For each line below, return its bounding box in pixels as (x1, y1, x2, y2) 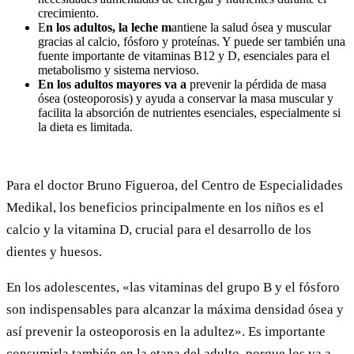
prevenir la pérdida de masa (190, 77, 326, 91)
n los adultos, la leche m (46, 20, 171, 34)
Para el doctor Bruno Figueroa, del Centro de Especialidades (6, 177, 343, 193)
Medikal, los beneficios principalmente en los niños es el (6, 199, 324, 215)
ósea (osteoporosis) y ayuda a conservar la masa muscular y (38, 91, 333, 105)
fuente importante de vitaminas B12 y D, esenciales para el (38, 48, 330, 62)
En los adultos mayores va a (38, 77, 190, 91)
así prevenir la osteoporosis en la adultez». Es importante (6, 323, 326, 339)
